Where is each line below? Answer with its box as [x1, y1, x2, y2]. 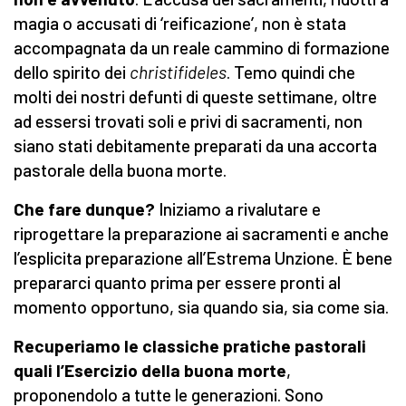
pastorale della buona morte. [14, 159, 227, 181]
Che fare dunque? [14, 198, 155, 220]
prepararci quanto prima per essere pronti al [14, 272, 341, 294]
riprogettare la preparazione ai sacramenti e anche [14, 223, 389, 245]
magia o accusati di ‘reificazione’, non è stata [14, 13, 346, 34]
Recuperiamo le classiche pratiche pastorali [14, 335, 366, 357]
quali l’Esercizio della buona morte [14, 360, 286, 382]
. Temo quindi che [227, 62, 355, 83]
